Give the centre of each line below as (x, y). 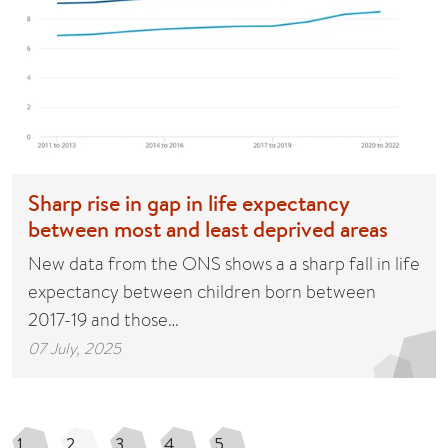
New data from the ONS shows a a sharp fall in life (224, 263)
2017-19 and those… (103, 319)
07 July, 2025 (74, 347)
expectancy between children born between (202, 291)
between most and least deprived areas (208, 228)
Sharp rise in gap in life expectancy (188, 202)
